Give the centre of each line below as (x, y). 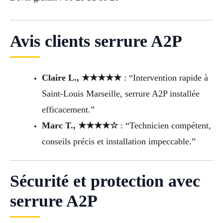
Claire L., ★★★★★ (81, 77)
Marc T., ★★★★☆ (80, 125)
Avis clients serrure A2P (96, 41)
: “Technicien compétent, (164, 125)
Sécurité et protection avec (105, 181)
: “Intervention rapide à (165, 77)
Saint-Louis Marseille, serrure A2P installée (120, 93)
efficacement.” (68, 109)
